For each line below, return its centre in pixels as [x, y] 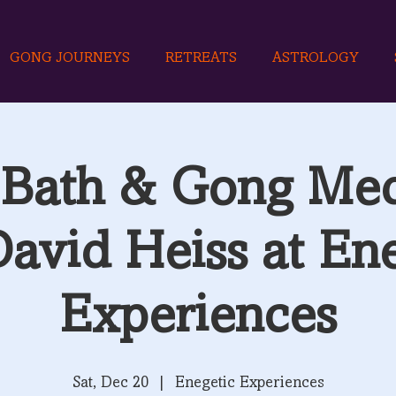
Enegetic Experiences [249, 383]
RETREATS [201, 58]
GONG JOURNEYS [70, 58]
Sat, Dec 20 [110, 383]
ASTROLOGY [316, 58]
